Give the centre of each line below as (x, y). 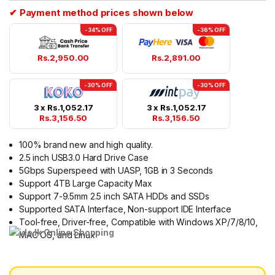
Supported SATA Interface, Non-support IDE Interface (125, 209)
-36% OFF (211, 30)
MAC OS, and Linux (57, 235)
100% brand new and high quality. (86, 145)
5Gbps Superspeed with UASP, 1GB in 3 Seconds (116, 171)
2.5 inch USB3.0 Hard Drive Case (84, 158)
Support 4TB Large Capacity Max (86, 184)
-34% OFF (99, 30)
